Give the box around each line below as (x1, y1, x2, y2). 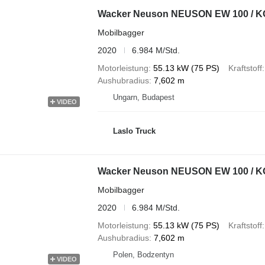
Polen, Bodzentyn (112, 250, 174, 259)
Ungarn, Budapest (112, 92, 174, 102)
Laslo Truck (112, 127, 156, 136)
